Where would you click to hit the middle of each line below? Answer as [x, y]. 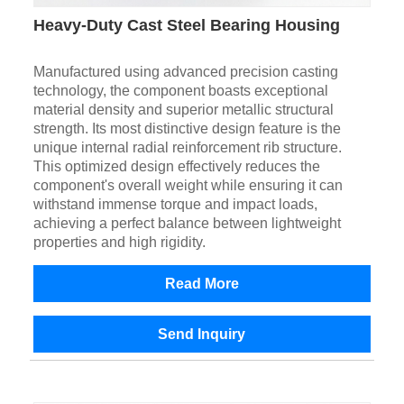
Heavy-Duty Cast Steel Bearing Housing [186, 26]
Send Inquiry [202, 335]
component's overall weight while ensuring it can [188, 186]
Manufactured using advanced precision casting [185, 72]
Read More [202, 284]
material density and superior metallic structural [183, 110]
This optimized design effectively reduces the [176, 167]
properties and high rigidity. [119, 243]
